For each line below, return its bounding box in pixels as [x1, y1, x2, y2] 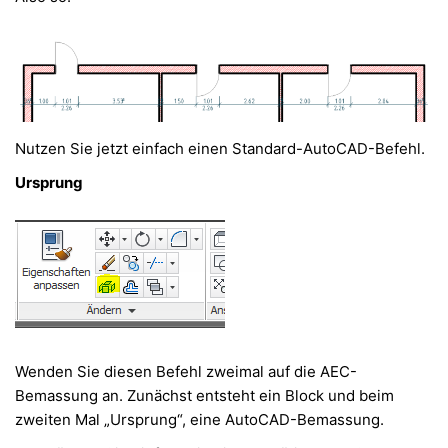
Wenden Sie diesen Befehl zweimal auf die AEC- [15, 361, 357, 381]
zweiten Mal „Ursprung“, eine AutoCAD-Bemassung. [15, 409, 388, 429]
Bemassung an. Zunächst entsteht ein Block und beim [15, 385, 394, 405]
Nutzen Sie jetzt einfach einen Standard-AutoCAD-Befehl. [15, 138, 429, 158]
